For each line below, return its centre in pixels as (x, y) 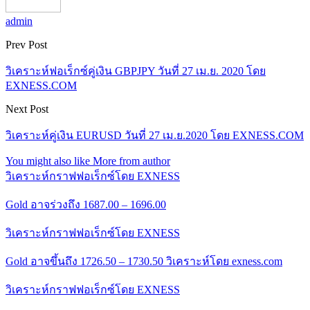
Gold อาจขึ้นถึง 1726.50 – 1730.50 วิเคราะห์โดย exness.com (144, 261)
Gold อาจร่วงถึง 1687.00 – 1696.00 (86, 204)
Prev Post (26, 44)
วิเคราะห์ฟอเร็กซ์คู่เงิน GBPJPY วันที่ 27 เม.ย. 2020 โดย (136, 71)
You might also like (48, 161)
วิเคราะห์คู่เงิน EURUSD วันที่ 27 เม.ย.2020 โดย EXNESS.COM (155, 135)
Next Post (27, 109)
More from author (131, 161)
